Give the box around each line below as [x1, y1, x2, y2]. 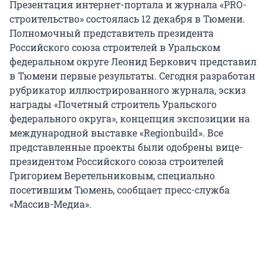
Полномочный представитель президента [9, 27, 214, 40]
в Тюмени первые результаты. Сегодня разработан [9, 69, 255, 83]
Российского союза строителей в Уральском [9, 41, 220, 54]
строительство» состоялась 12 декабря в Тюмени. [9, 12, 245, 26]
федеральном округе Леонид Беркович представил [9, 55, 256, 68]
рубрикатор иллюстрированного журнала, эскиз [9, 84, 246, 97]
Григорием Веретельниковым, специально [9, 169, 215, 182]
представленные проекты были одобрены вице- [9, 141, 243, 154]
